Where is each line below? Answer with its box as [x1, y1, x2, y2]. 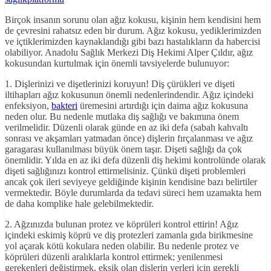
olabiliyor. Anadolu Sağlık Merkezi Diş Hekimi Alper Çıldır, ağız [5, 47, 253, 58]
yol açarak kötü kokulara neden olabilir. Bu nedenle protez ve [5, 241, 239, 252]
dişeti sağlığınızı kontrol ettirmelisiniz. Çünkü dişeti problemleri [5, 166, 246, 177]
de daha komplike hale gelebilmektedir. [5, 198, 154, 209]
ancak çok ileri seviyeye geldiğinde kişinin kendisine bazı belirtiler [5, 177, 257, 188]
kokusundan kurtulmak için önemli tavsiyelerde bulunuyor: [5, 58, 229, 69]
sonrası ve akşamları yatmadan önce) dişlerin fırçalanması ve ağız [5, 133, 253, 144]
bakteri [51, 100, 77, 111]
